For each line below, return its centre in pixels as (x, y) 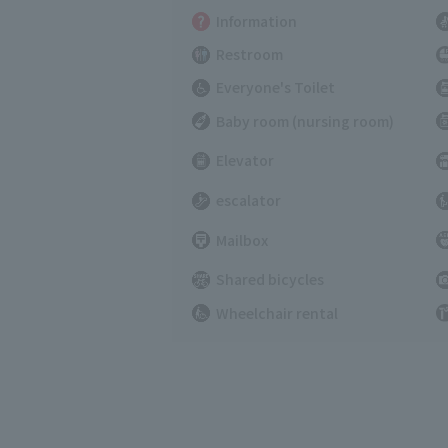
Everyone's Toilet (275, 87)
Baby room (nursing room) (304, 120)
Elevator (244, 160)
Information (256, 20)
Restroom (249, 54)
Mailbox (241, 239)
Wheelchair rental (276, 312)
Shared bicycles (269, 279)
